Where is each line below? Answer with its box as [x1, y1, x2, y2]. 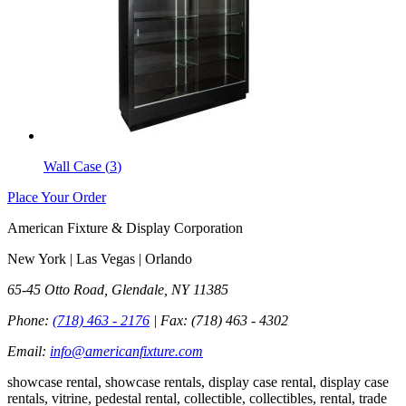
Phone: [7, 312, 53, 328]
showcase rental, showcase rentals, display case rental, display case [7, 373, 389, 390]
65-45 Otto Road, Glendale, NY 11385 [7, 281, 228, 297]
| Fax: [150, 312, 191, 328]
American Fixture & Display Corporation [7, 219, 243, 236]
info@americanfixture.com [50, 343, 203, 359]
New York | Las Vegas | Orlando [7, 250, 192, 266]
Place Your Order [7, 188, 106, 205]
